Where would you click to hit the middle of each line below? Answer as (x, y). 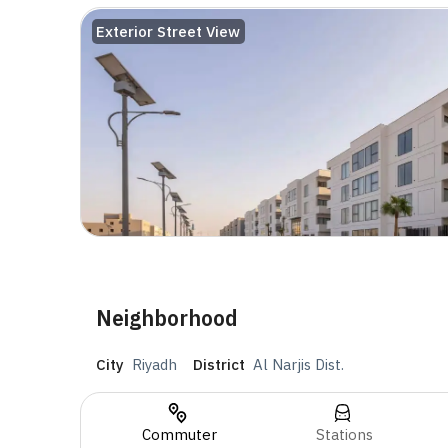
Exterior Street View (168, 32)
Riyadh (154, 365)
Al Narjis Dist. (298, 365)
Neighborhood (167, 318)
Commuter (179, 434)
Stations (344, 434)
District (219, 365)
